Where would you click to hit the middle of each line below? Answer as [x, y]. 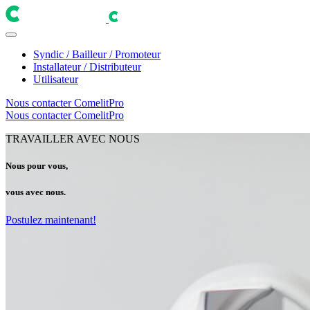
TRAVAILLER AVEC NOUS [73, 139]
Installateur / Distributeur [87, 67]
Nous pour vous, [37, 166]
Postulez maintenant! [51, 219]
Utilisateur [56, 79]
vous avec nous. [36, 192]
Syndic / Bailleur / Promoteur [97, 54]
